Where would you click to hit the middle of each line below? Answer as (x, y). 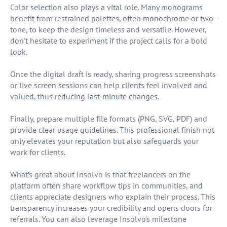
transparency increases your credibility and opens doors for (111, 208)
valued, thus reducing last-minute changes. (85, 97)
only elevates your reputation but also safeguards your (104, 141)
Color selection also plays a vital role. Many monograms (106, 7)
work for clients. (38, 152)
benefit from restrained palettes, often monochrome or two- (113, 18)
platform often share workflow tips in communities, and (106, 186)
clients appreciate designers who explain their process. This (113, 197)
